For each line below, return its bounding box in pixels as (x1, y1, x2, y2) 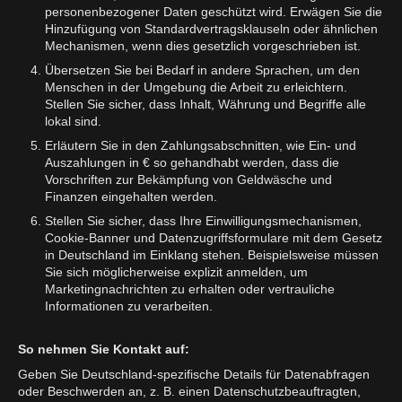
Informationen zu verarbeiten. (45, 298, 213, 313)
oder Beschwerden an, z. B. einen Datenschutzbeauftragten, (18, 383, 361, 398)
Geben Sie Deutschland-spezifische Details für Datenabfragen (18, 366, 370, 381)
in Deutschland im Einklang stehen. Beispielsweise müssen (45, 247, 379, 262)
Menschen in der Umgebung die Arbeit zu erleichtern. (45, 79, 347, 94)
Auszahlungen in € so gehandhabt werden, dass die (45, 154, 339, 170)
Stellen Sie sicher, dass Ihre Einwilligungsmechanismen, (45, 213, 362, 228)
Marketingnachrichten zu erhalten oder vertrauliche (45, 281, 335, 296)
